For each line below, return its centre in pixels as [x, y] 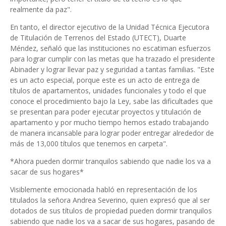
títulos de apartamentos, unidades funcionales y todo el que [108, 91]
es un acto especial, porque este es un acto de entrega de [105, 80]
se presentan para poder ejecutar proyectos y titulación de [106, 112]
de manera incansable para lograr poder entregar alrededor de [112, 133]
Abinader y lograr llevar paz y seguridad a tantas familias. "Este [112, 69]
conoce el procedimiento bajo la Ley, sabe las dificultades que [111, 101]
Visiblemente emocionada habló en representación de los [104, 189]
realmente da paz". [41, 9]
